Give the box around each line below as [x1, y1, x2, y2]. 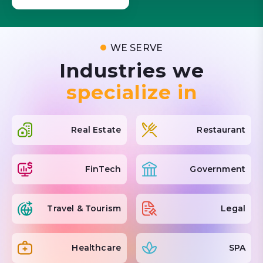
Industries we [59, 58, 204, 82]
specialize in [66, 80, 197, 104]
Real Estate [71, 124, 121, 135]
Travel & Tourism [47, 203, 121, 214]
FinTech [85, 163, 121, 174]
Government [190, 163, 245, 174]
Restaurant [197, 124, 245, 135]
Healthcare [72, 242, 121, 253]
